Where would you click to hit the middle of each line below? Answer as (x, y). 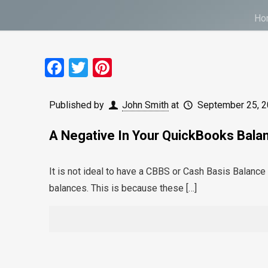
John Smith (146, 105)
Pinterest (150, 68)
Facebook (104, 68)
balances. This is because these (116, 188)
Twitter (118, 68)
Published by (78, 105)
